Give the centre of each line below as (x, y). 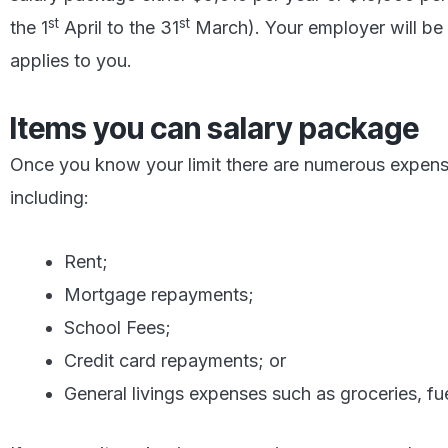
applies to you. (71, 61)
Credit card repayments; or (175, 361)
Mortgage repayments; (159, 295)
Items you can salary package (214, 127)
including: (49, 197)
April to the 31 (119, 28)
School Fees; (117, 328)
